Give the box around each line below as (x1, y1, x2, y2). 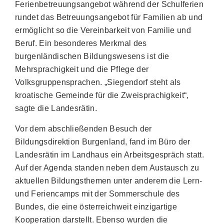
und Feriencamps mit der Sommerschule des (15, 189, 180, 198)
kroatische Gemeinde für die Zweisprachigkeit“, (15, 91, 189, 99)
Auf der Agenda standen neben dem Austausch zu (15, 163, 199, 172)
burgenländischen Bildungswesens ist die (15, 52, 169, 60)
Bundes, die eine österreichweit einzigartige (15, 202, 177, 211)
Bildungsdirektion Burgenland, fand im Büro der (15, 137, 190, 146)
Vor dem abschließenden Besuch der (15, 124, 152, 133)
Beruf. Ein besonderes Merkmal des (15, 39, 147, 47)
